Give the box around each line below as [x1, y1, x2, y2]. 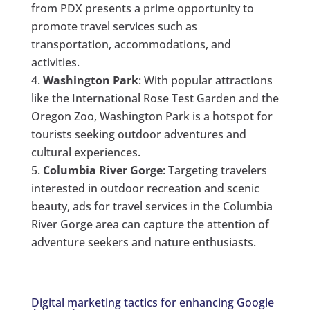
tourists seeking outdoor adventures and [30, 126, 246, 142]
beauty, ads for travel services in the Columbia [30, 198, 273, 214]
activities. [30, 54, 80, 70]
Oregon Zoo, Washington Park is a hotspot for [30, 108, 273, 124]
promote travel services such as [30, 18, 197, 34]
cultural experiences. [30, 144, 140, 160]
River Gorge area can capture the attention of [30, 216, 269, 232]
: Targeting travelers [162, 162, 267, 178]
